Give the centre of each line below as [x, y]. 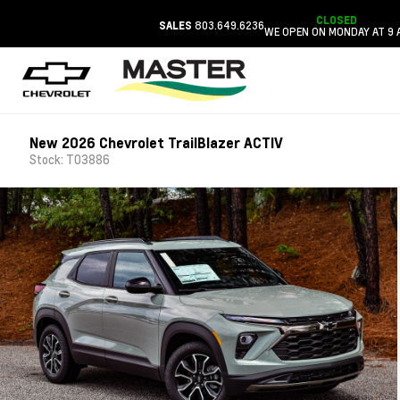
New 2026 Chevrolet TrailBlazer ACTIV [157, 142]
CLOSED [337, 20]
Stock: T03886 [70, 159]
